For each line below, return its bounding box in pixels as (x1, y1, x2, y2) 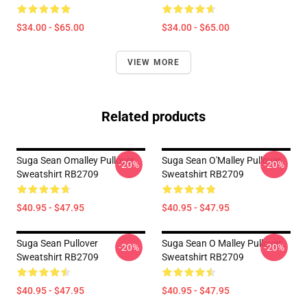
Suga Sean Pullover (16, 238, 98, 249)
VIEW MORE (127, 58, 180, 67)
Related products (101, 108, 206, 125)
